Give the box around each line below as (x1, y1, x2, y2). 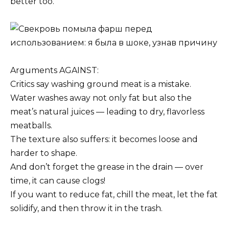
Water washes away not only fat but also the (10, 93, 192, 103)
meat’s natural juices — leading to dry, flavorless (10, 107, 204, 117)
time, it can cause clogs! (10, 176, 105, 186)
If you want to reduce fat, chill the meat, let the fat (10, 190, 218, 200)
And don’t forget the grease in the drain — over (10, 162, 203, 172)
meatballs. (10, 121, 52, 131)
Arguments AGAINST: (10, 65, 99, 76)
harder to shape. (10, 148, 77, 158)
